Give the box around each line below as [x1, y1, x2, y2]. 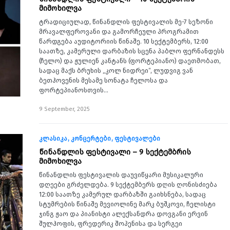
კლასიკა [39, 135, 67, 142]
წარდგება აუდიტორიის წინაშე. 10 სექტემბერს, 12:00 [39, 37, 208, 45]
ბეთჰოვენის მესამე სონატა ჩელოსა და [39, 76, 168, 84]
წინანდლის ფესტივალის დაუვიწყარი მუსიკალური [39, 171, 203, 179]
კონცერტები [71, 135, 111, 142]
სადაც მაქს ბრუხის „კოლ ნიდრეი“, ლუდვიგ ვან [39, 67, 193, 74]
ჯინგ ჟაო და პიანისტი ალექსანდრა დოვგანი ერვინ [39, 210, 208, 218]
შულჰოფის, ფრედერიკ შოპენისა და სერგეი [39, 220, 182, 227]
